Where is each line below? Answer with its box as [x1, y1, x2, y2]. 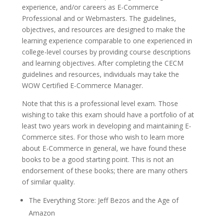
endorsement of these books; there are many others [21, 166, 188, 175]
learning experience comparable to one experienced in [21, 36, 192, 45]
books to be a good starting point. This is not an [21, 155, 174, 164]
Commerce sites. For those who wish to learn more [21, 132, 184, 142]
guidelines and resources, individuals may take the [21, 70, 179, 79]
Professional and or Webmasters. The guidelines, [21, 14, 176, 23]
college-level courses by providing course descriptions [21, 47, 191, 56]
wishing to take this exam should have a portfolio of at [21, 110, 194, 119]
